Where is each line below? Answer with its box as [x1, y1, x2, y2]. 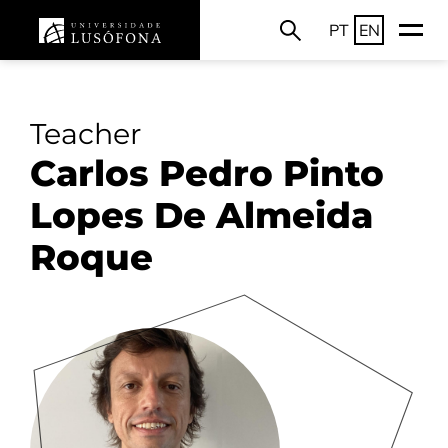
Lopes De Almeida [30, 193, 373, 237]
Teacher [30, 116, 141, 151]
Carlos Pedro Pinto [30, 151, 384, 195]
